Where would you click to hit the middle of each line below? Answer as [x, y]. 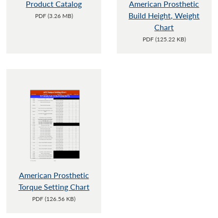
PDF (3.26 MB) [54, 16]
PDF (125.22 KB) [164, 39]
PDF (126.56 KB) [54, 199]
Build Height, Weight [164, 15]
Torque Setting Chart [54, 187]
